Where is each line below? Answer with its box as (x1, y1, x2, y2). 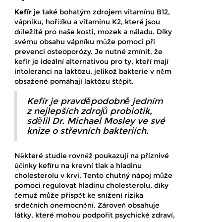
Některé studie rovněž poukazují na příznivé (14, 151, 169, 160)
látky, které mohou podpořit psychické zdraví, (14, 210, 175, 220)
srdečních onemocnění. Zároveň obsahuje (14, 200, 160, 210)
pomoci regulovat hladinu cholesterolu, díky (14, 180, 168, 190)
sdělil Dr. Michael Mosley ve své (27, 115, 165, 126)
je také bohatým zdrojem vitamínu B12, (32, 7, 170, 16)
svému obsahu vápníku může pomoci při (14, 37, 155, 46)
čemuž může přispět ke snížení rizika (14, 190, 143, 200)
